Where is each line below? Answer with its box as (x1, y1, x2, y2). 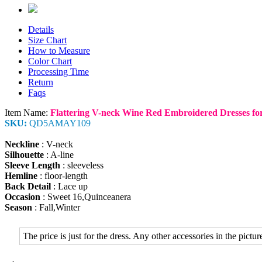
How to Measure (28, 46, 90, 56)
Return (28, 77, 53, 88)
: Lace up (51, 181, 88, 192)
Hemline (5, 171, 37, 181)
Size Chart (28, 35, 67, 46)
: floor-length (37, 171, 88, 181)
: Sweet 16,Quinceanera (40, 192, 131, 202)
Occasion (5, 192, 40, 202)
